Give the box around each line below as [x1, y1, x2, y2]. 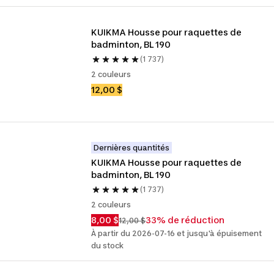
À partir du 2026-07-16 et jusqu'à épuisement [91, 229, 262, 238]
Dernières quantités [94, 143, 170, 152]
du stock [91, 241, 124, 250]
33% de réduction [146, 215, 225, 225]
